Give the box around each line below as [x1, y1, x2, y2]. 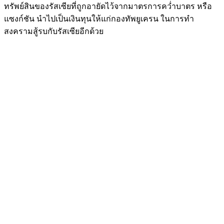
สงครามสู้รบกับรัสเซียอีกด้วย [4, 26, 103, 35]
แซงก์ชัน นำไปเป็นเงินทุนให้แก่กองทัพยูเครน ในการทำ [4, 14, 194, 23]
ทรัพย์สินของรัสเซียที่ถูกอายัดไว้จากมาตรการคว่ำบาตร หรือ [4, 1, 212, 10]
